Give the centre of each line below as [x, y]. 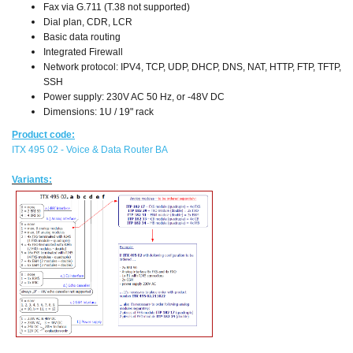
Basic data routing [82, 37]
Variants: [32, 179]
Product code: [43, 134]
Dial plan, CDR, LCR [88, 22]
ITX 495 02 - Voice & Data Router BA [90, 149]
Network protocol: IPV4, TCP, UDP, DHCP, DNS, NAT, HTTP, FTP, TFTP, [192, 67]
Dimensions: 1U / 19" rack [98, 111]
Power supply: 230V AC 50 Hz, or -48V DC [134, 97]
